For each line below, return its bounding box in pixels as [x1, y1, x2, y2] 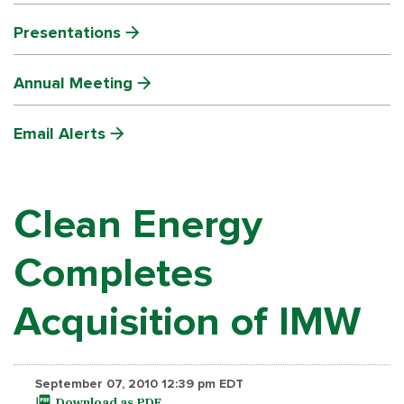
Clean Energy [14, 200, 262, 249]
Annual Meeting [14, 73, 133, 93]
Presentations [14, 23, 121, 42]
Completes [14, 249, 213, 298]
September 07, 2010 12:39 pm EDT [35, 376, 244, 391]
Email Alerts [14, 124, 106, 143]
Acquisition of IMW [14, 298, 361, 346]
